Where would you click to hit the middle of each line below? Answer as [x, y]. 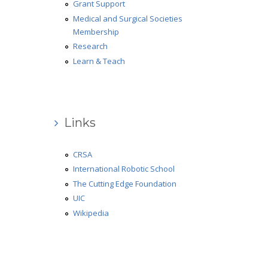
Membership [96, 31]
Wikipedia [91, 213]
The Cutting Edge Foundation [125, 183]
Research [91, 46]
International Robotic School [124, 169]
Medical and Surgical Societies [128, 18]
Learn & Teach [99, 61]
